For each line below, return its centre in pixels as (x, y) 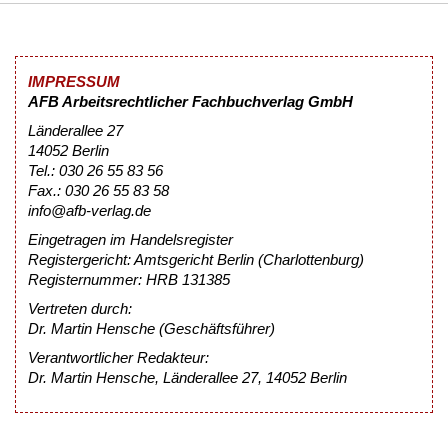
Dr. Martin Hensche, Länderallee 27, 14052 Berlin (187, 378)
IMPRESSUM (74, 82)
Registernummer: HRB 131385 (129, 280)
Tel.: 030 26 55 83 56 (95, 171)
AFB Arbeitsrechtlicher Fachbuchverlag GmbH (190, 102)
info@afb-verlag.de (89, 211)
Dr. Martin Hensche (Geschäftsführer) (151, 329)
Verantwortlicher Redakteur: (118, 358)
